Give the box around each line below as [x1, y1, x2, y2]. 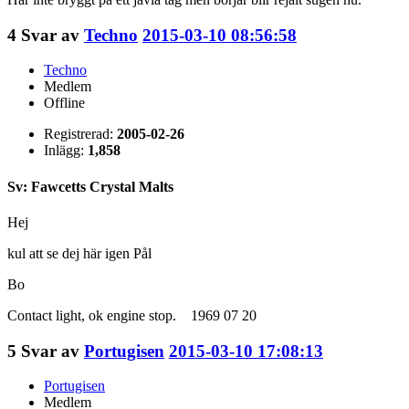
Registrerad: [44, 126, 117, 142]
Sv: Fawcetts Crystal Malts [7, 178, 173, 194]
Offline [44, 95, 85, 111]
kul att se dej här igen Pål [7, 245, 152, 261]
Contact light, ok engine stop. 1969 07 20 [7, 307, 257, 323]
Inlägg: [44, 142, 88, 159]
